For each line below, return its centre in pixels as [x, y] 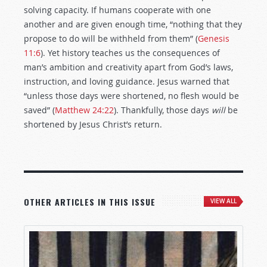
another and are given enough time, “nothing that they [133, 24]
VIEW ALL [223, 201]
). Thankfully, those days [163, 110]
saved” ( [39, 110]
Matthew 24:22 [84, 110]
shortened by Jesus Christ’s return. [93, 124]
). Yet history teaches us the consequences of [130, 53]
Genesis [214, 38]
